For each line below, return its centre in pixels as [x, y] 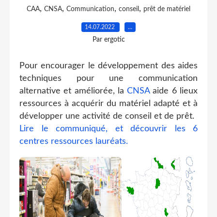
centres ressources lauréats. [75, 141]
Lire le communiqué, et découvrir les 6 [108, 129]
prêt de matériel [167, 9]
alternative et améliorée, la [73, 91]
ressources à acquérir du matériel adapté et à [108, 103]
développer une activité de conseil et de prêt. [107, 116]
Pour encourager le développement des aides [108, 66]
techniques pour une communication [108, 78]
